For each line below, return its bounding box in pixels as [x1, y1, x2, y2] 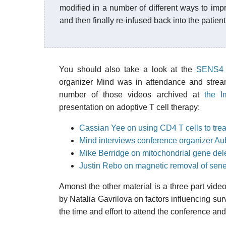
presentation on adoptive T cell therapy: [59, 103, 200, 111]
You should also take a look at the [59, 65, 196, 74]
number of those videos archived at [59, 90, 204, 99]
